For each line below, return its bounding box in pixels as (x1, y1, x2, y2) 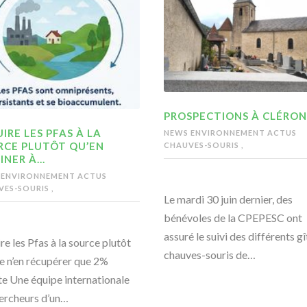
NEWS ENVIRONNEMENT (164, 128, 267, 138)
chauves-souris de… (164, 248, 256, 262)
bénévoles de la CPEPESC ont (164, 211, 302, 225)
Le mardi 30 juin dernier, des (164, 193, 293, 206)
